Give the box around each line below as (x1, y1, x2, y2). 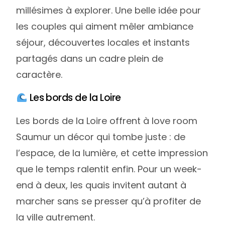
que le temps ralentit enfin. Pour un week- (16, 162, 202, 175)
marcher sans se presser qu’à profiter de (16, 194, 201, 207)
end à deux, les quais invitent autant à (16, 178, 187, 191)
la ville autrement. (16, 210, 95, 223)
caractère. (16, 68, 63, 81)
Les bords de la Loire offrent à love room (16, 114, 198, 127)
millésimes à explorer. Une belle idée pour (16, 4, 201, 17)
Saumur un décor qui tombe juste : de (16, 130, 186, 143)
